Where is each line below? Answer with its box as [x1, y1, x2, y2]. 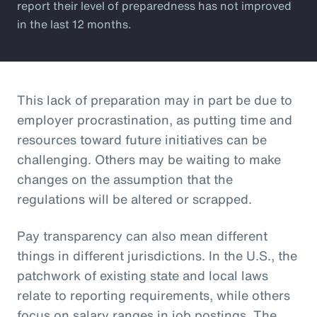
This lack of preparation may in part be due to [17, 90, 292, 109]
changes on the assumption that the [17, 169, 233, 188]
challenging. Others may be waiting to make [17, 149, 281, 168]
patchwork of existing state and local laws [17, 265, 268, 284]
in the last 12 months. [17, 15, 132, 33]
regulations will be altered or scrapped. [17, 189, 252, 208]
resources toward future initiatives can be [17, 129, 267, 149]
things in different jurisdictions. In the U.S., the [17, 246, 297, 265]
